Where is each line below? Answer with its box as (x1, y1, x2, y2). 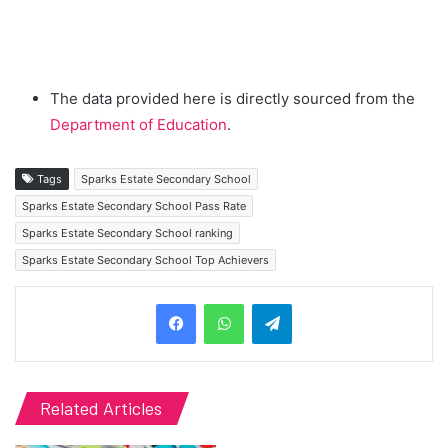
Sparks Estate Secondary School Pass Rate (22, 199, 246, 214)
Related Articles (40, 397, 162, 420)
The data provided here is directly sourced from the (50, 89, 415, 109)
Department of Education (50, 115, 227, 135)
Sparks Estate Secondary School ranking (22, 226, 233, 241)
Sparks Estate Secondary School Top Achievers (22, 253, 269, 268)
